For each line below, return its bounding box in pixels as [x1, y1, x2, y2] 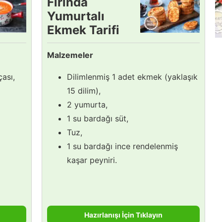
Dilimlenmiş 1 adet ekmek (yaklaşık [67, 71, 198, 82]
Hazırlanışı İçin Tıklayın [84, 210, 163, 219]
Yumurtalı [47, 8, 105, 23]
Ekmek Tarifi [47, 22, 119, 37]
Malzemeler [47, 50, 93, 60]
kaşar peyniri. [67, 155, 117, 165]
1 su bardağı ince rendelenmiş [67, 141, 178, 151]
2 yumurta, [67, 99, 108, 110]
